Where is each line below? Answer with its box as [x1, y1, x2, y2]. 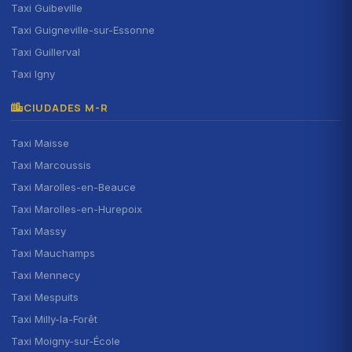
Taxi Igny [11, 67, 55, 80]
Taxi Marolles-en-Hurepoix [11, 202, 142, 215]
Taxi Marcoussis [11, 158, 91, 171]
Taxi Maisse [11, 136, 69, 149]
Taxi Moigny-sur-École [11, 334, 120, 347]
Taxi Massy [11, 224, 66, 237]
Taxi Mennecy [11, 268, 80, 281]
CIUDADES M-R [23, 100, 108, 115]
